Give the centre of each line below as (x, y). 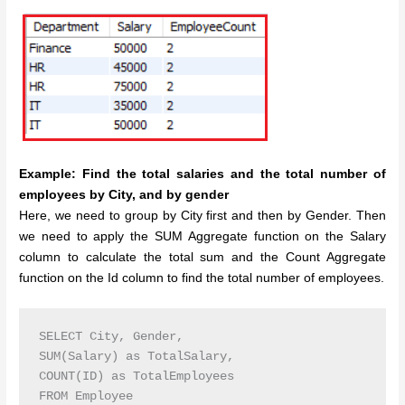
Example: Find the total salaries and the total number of (202, 174)
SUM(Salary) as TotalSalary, (136, 357)
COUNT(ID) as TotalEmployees (136, 377)
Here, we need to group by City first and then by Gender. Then (202, 215)
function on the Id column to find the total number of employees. (202, 278)
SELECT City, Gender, (111, 337)
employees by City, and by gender (124, 194)
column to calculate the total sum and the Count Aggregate (202, 257)
